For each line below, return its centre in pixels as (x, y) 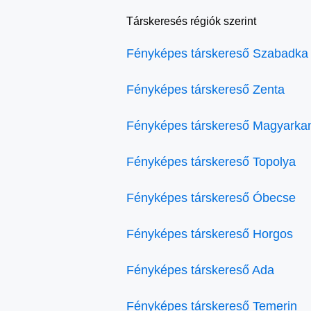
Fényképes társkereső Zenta (205, 90)
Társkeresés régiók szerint (191, 21)
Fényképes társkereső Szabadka (217, 53)
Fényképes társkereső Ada (200, 270)
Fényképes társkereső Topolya (211, 162)
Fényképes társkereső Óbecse (211, 198)
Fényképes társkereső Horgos (210, 234)
